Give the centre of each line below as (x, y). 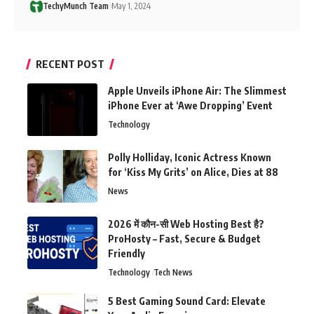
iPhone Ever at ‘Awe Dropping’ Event (190, 106)
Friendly (127, 254)
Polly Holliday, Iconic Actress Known (190, 158)
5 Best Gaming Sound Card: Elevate (187, 301)
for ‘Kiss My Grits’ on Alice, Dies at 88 (193, 172)
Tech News (173, 273)
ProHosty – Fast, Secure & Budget (184, 239)
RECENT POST (70, 64)
